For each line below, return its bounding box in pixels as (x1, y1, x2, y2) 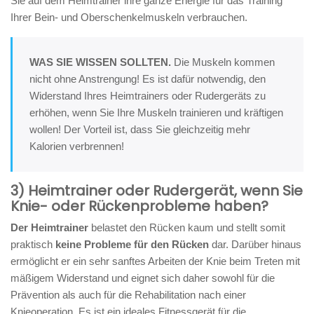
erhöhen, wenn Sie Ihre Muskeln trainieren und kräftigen (29, 106, 283, 118)
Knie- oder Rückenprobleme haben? (11, 196, 268, 216)
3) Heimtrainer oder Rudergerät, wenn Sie (11, 180, 303, 200)
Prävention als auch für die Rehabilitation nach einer (11, 288, 246, 301)
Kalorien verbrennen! (29, 139, 124, 152)
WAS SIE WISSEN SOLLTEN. (29, 55, 171, 68)
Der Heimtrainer (11, 221, 88, 233)
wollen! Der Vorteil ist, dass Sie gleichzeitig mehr (29, 123, 250, 135)
